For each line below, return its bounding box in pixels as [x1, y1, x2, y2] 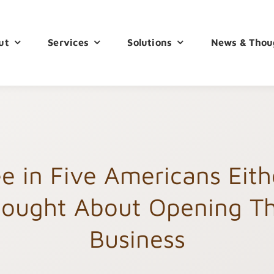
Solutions [127, 36, 172, 48]
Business [89, 224, 185, 253]
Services [48, 36, 89, 48]
